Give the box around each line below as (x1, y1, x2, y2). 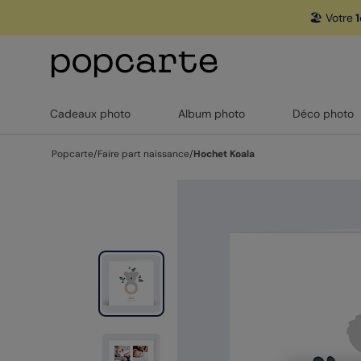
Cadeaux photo (50, 106, 131, 121)
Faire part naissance (98, 147, 189, 160)
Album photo (178, 106, 246, 121)
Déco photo (292, 106, 354, 121)
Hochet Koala (193, 147, 255, 160)
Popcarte (52, 147, 93, 160)
